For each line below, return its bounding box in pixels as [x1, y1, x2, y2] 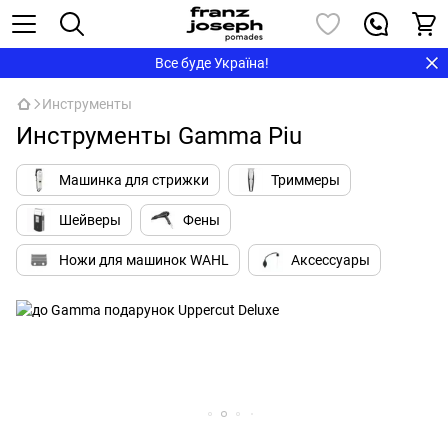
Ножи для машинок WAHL [59, 252, 229, 268]
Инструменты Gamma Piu [16, 122, 302, 150]
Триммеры [271, 172, 340, 188]
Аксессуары [291, 252, 370, 268]
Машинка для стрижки [59, 172, 209, 188]
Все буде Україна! [154, 55, 269, 71]
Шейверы [59, 212, 121, 228]
